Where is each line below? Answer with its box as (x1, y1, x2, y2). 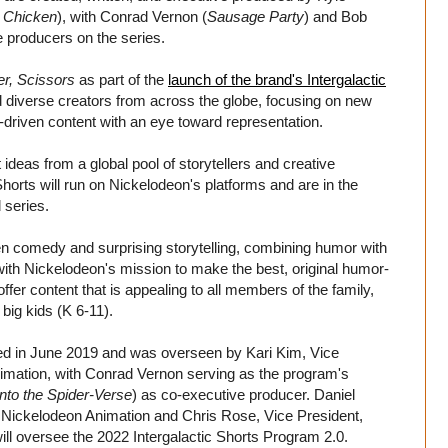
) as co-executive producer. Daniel (132, 385, 355, 403)
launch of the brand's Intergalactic (168, 70, 386, 88)
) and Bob (304, 7, 367, 25)
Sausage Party (207, 7, 304, 25)
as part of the (75, 70, 168, 88)
